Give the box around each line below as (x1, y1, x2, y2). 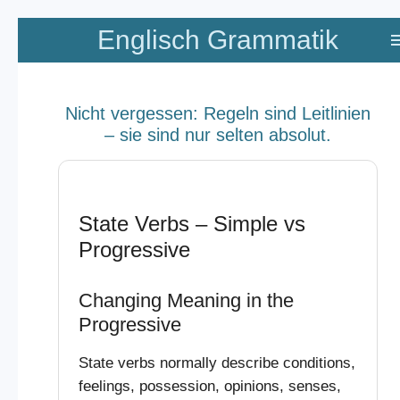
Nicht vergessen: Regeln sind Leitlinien (65, 103, 371, 123)
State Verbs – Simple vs (78, 211, 305, 236)
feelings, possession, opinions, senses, (78, 377, 341, 395)
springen (8, 57, 71, 74)
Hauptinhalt (8, 34, 90, 51)
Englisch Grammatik (97, 25, 338, 54)
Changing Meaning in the (78, 288, 294, 312)
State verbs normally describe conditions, (78, 354, 355, 371)
